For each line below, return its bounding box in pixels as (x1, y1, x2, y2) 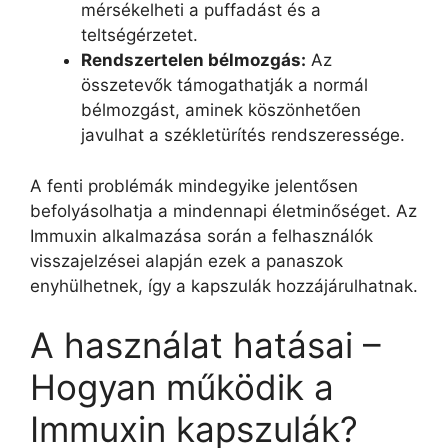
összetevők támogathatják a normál (81, 75, 368, 95)
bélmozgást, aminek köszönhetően (81, 100, 361, 120)
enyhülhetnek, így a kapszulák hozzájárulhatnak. (30, 275, 418, 296)
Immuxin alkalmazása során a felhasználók (30, 225, 373, 246)
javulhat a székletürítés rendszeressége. (81, 125, 405, 145)
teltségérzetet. (81, 25, 198, 45)
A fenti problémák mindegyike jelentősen (30, 175, 358, 196)
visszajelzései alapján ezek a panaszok (30, 250, 343, 271)
